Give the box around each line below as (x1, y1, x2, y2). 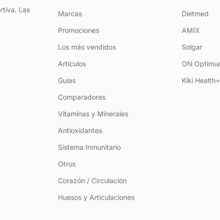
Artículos (58, 59, 86, 68)
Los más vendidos (58, 43, 116, 52)
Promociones (58, 26, 100, 35)
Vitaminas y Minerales (58, 110, 129, 118)
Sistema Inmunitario (58, 143, 121, 152)
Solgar (181, 43, 202, 52)
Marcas (58, 9, 82, 18)
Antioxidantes (58, 126, 103, 135)
